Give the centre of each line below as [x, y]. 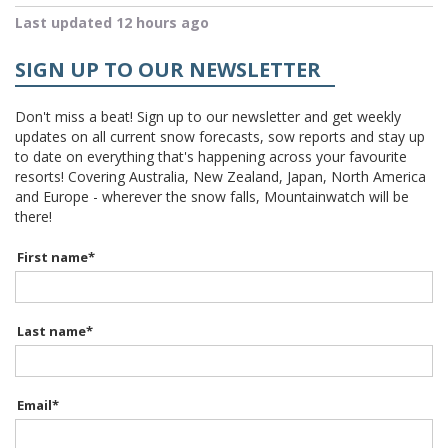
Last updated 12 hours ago [112, 22]
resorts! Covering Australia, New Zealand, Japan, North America [220, 176]
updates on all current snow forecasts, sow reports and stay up [220, 136]
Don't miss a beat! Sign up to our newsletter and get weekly [208, 116]
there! [33, 216]
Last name [51, 330]
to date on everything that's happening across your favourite [211, 156]
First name [52, 256]
